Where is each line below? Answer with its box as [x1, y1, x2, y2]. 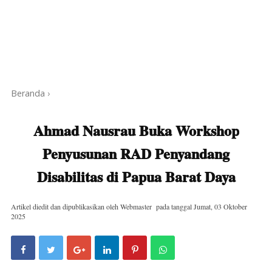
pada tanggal [156, 201, 194, 211]
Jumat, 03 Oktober [194, 201, 247, 211]
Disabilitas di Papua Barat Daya [36, 165, 236, 187]
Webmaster [120, 201, 152, 211]
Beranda [11, 87, 45, 99]
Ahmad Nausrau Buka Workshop [33, 119, 239, 141]
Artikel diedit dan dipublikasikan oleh [11, 201, 120, 211]
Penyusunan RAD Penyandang [42, 142, 229, 164]
